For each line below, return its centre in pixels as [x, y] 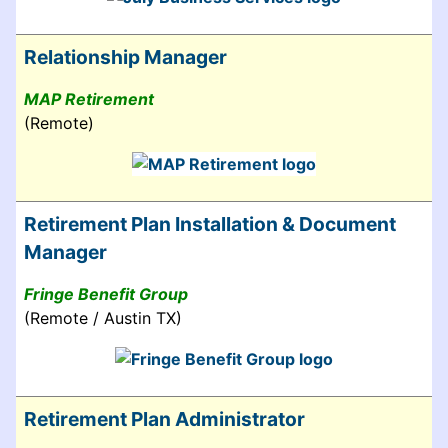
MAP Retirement [89, 98]
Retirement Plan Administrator [164, 418]
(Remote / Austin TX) [103, 317]
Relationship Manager [125, 56]
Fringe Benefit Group [106, 293]
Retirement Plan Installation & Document [210, 223]
